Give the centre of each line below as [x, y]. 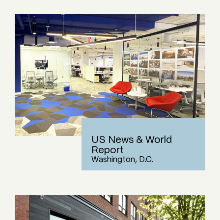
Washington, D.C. [122, 160]
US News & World [131, 140]
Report [107, 150]
